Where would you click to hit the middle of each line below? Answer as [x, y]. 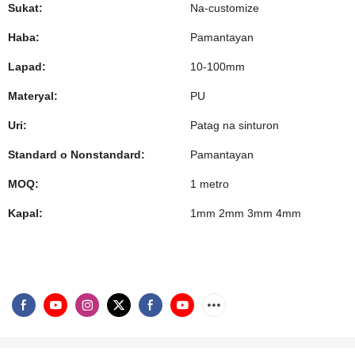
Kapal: [25, 213]
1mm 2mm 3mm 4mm [246, 213]
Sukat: [25, 8]
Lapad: [27, 67]
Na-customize [225, 8]
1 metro [210, 184]
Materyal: [33, 96]
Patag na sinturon [235, 125]
